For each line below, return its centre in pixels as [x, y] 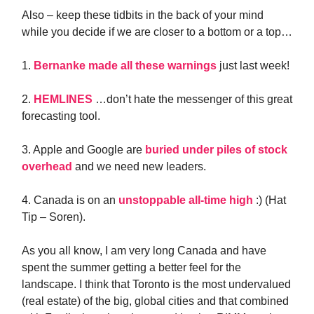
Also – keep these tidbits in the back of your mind [143, 15]
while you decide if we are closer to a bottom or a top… [157, 32]
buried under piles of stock [216, 150]
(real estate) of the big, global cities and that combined [155, 301]
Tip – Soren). [54, 217]
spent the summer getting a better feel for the [131, 267]
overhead [48, 166]
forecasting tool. [61, 116]
